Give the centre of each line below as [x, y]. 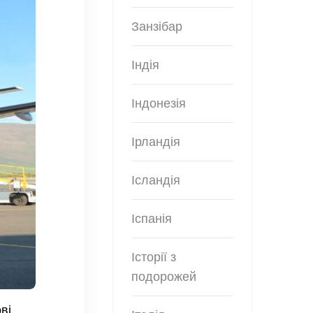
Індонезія [159, 103]
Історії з [154, 257]
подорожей [164, 277]
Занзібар [157, 27]
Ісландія [156, 180]
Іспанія [152, 219]
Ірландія [156, 142]
